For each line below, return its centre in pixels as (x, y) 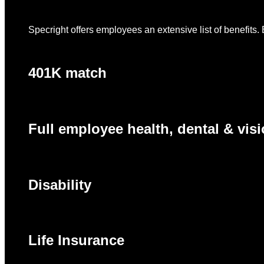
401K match (67, 72)
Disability (60, 184)
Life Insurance (76, 240)
